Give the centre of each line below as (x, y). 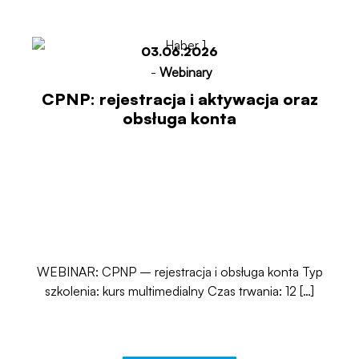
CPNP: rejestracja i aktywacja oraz (179, 99)
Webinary (186, 72)
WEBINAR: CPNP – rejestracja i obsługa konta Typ (179, 272)
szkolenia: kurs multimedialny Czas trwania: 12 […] (179, 291)
